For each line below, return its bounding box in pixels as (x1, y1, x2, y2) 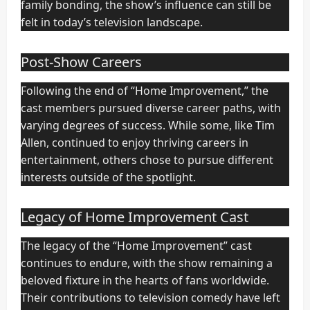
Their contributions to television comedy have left (21, 290, 280, 306)
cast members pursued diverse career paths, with (21, 100, 281, 116)
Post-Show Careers (21, 53, 142, 72)
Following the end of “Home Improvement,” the (21, 83, 268, 99)
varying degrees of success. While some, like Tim (21, 118, 275, 134)
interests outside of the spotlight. (21, 170, 196, 185)
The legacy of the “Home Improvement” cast (21, 238, 252, 254)
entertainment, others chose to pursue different (21, 152, 273, 168)
